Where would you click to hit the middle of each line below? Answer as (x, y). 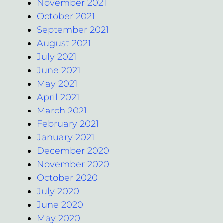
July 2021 (56, 56)
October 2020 (67, 177)
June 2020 (60, 204)
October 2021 (66, 16)
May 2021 (57, 83)
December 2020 (73, 151)
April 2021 (58, 97)
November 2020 (73, 164)
